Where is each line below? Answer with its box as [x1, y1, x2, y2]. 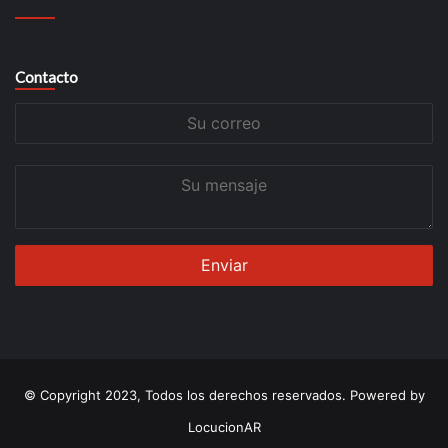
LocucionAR [187, 419, 261, 436]
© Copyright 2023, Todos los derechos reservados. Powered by [23, 387, 425, 404]
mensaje [15, 188, 67, 205]
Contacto [15, 68, 78, 87]
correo [15, 126, 56, 143]
